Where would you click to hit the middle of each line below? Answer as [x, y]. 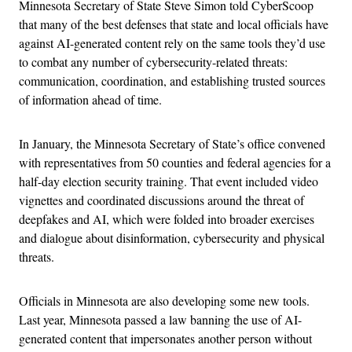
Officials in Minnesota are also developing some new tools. [164, 301]
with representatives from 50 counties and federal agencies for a [175, 162]
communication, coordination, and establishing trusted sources [172, 81]
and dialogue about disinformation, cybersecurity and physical [172, 238]
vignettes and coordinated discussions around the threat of [161, 200]
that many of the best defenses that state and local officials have [174, 24]
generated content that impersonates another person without [165, 338]
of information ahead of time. [92, 99]
